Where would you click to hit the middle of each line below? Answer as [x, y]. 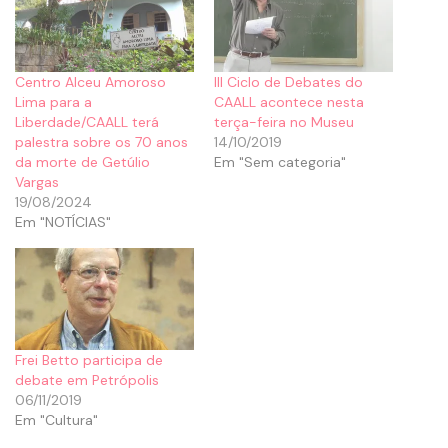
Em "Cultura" [56, 419]
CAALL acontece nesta [289, 101]
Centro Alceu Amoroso [90, 81]
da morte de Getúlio [82, 161]
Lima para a [53, 101]
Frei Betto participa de [89, 359]
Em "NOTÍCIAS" [63, 221]
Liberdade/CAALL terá [87, 121]
